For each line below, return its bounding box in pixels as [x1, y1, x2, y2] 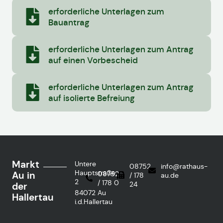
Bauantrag [48, 16, 90, 28]
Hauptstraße [74, 168, 115, 177]
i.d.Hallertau [74, 197, 112, 206]
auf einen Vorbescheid [48, 54, 138, 66]
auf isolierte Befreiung [48, 92, 135, 104]
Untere [74, 159, 96, 168]
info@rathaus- [161, 161, 208, 171]
